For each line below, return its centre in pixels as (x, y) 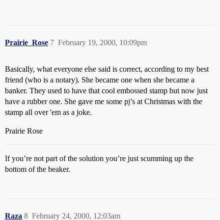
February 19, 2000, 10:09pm (102, 42)
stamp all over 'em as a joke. (48, 112)
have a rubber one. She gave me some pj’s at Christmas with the (104, 101)
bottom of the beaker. (38, 169)
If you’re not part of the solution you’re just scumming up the (99, 158)
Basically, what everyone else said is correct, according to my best (107, 69)
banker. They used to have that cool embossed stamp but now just (106, 91)
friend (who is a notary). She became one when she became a (100, 80)
